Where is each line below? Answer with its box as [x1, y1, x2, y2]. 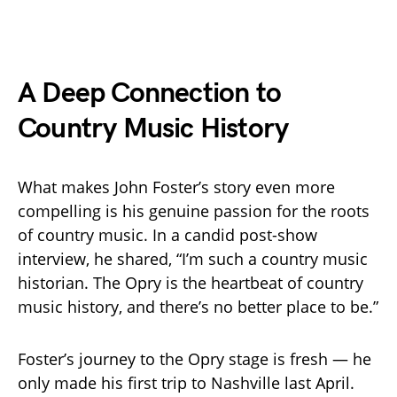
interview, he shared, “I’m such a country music [18, 247, 368, 269]
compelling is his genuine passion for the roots [18, 199, 370, 222]
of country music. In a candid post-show [18, 223, 317, 245]
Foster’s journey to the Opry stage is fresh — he [18, 347, 371, 370]
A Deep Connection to [18, 75, 281, 111]
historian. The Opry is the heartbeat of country [18, 271, 363, 293]
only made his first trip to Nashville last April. [18, 371, 354, 393]
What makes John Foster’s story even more [18, 175, 335, 198]
